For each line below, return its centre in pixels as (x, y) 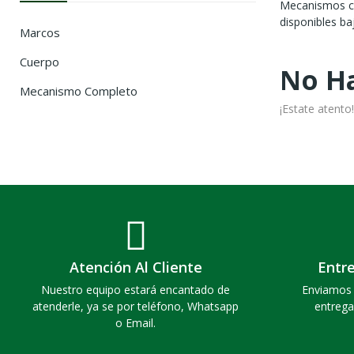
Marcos (40, 33)
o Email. (136, 323)
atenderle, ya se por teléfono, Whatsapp (136, 307)
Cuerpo (40, 62)
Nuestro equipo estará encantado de (136, 290)
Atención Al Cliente (136, 267)
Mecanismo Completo (79, 91)
